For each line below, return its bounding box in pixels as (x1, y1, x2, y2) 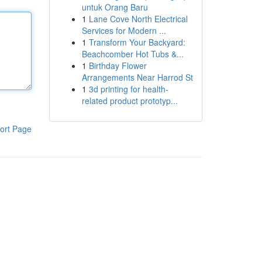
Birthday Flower (88, 60, 147, 71)
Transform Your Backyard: (88, 36, 185, 48)
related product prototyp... (81, 95, 178, 106)
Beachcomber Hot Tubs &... (81, 48, 184, 60)
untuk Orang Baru (81, 1, 148, 13)
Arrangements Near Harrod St (81, 71, 193, 83)
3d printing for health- (88, 83, 168, 95)
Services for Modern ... (81, 25, 166, 36)
